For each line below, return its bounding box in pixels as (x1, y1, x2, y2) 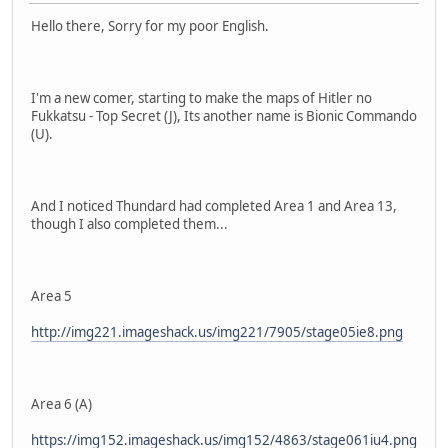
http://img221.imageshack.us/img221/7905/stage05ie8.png (31, 322, 403, 341)
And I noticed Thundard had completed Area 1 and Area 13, (31, 196, 397, 215)
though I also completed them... (31, 214, 228, 233)
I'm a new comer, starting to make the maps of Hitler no (31, 88, 372, 107)
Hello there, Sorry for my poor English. (31, 16, 269, 35)
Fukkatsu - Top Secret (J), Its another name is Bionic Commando (31, 106, 417, 125)
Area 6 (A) (31, 394, 92, 413)
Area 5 (31, 286, 72, 305)
